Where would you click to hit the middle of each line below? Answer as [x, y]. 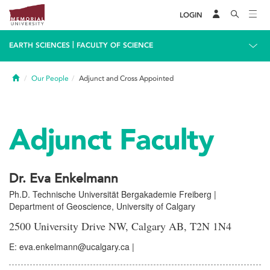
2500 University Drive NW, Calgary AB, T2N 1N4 [120, 226]
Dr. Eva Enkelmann [64, 179]
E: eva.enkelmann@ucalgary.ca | [72, 246]
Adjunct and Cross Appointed [126, 78]
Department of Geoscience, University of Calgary [102, 206]
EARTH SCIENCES [39, 45]
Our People [50, 78]
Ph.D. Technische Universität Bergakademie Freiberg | [113, 194]
